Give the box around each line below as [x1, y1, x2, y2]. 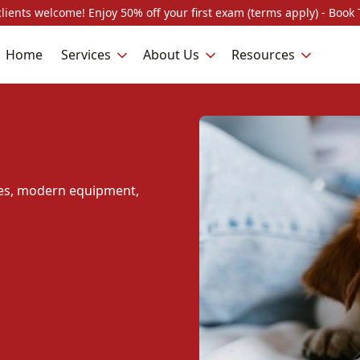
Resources [231, 45, 295, 63]
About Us [143, 45, 199, 63]
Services [61, 45, 111, 63]
